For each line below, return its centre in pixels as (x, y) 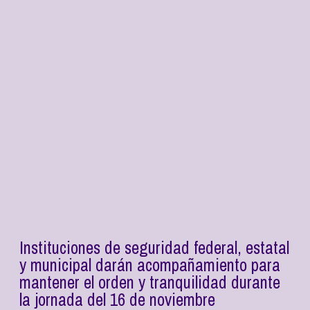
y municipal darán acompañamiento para (150, 265)
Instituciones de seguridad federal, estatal (154, 248)
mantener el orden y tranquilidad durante (150, 283)
